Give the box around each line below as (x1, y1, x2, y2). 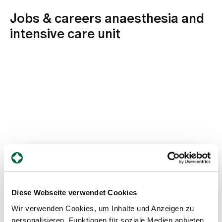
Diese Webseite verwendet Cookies (11, 188, 137, 197)
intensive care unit (10, 27, 120, 41)
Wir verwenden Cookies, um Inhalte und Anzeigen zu (11, 204, 194, 213)
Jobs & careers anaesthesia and (10, 12, 204, 25)
